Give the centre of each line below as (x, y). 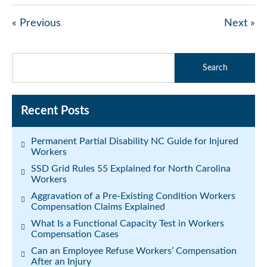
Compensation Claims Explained (98, 207)
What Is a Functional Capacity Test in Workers (128, 223)
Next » (240, 23)
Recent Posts (55, 111)
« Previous (36, 23)
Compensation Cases (75, 234)
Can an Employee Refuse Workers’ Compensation (134, 251)
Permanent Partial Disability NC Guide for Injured (135, 141)
